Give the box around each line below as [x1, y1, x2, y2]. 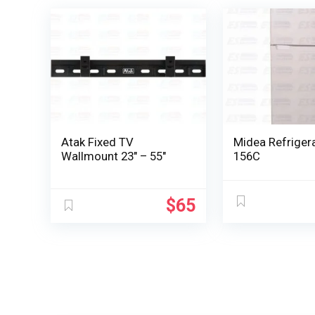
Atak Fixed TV [61, 135, 134, 150]
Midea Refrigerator [233, 135, 269, 150]
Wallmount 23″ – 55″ [61, 149, 167, 164]
